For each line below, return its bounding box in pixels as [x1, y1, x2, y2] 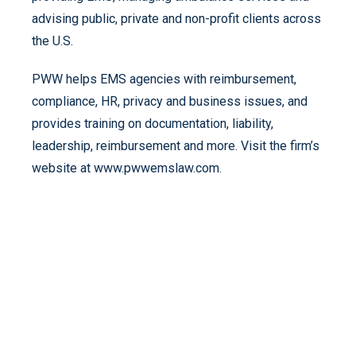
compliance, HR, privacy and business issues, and [32, 93, 308, 109]
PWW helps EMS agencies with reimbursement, [32, 71, 296, 87]
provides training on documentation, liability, [32, 115, 273, 131]
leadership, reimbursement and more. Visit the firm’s [32, 137, 319, 153]
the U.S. [32, 33, 73, 48]
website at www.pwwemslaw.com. [32, 160, 222, 176]
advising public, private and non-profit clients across [32, 10, 321, 26]
